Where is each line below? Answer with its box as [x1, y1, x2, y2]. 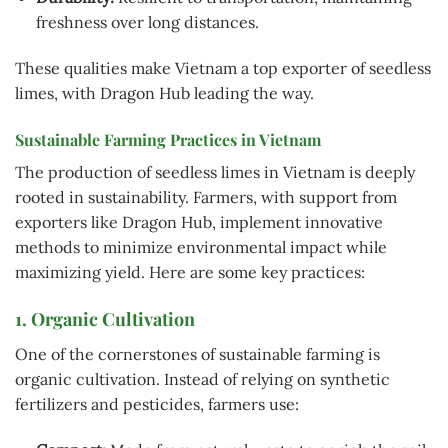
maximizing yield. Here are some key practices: [15, 261, 365, 282]
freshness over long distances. [35, 12, 259, 32]
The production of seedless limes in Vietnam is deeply [15, 161, 415, 182]
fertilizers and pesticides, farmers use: [15, 394, 299, 415]
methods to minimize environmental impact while [15, 236, 387, 257]
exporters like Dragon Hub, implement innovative [15, 211, 383, 232]
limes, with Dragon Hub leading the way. [15, 82, 314, 103]
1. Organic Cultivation [15, 307, 195, 332]
